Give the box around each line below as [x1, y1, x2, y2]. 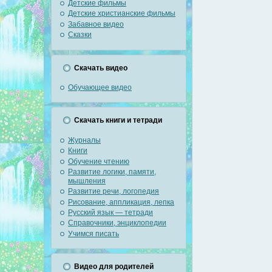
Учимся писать [68, 229, 119, 238]
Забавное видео [68, 19, 124, 29]
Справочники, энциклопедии [68, 219, 166, 228]
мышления [68, 176, 106, 185]
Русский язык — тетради [68, 208, 153, 217]
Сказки [68, 30, 92, 39]
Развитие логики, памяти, [68, 167, 156, 176]
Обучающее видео [68, 83, 132, 92]
